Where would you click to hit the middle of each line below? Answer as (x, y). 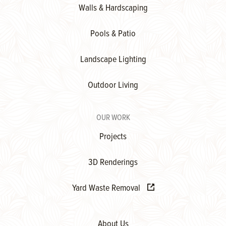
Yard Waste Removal (107, 189)
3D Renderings (113, 163)
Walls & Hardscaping (113, 9)
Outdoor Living (113, 86)
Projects (113, 137)
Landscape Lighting (113, 60)
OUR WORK (113, 118)
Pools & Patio (113, 34)
